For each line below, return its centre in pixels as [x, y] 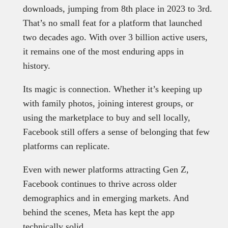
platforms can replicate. [67, 146]
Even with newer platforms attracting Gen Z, [106, 169]
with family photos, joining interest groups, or [108, 103]
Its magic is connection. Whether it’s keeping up [112, 89]
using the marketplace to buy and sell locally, [106, 117]
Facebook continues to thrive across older [99, 183]
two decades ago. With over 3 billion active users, [115, 37]
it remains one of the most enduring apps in [103, 51]
